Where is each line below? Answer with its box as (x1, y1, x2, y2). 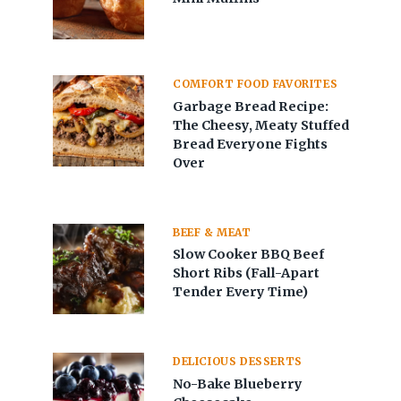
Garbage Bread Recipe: (173, 98, 329, 115)
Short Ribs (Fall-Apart (173, 265, 320, 282)
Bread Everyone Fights (173, 135, 328, 152)
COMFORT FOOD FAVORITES (173, 76, 338, 90)
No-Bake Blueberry (173, 376, 303, 393)
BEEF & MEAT (173, 225, 252, 239)
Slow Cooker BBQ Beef (173, 246, 325, 263)
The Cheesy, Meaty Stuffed (173, 116, 350, 133)
